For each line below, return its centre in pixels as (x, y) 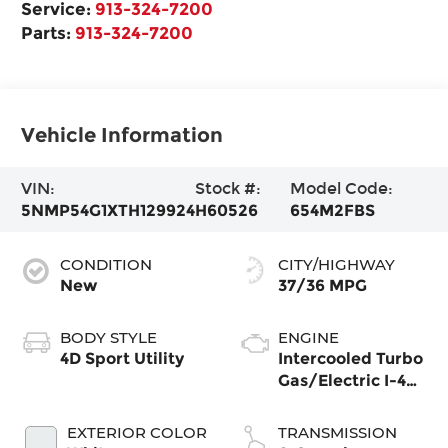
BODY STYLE (109, 337)
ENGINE (308, 337)
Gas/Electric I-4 (342, 380)
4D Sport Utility (122, 358)
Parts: (48, 32)
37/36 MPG (322, 285)
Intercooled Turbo (350, 358)
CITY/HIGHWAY (336, 264)
